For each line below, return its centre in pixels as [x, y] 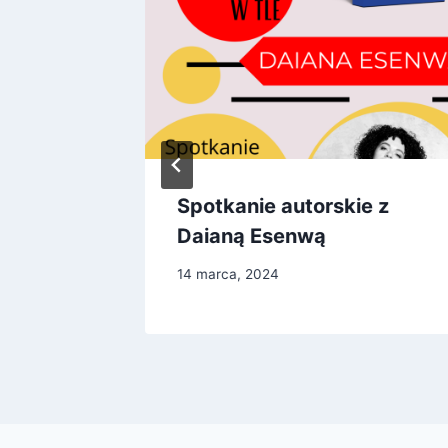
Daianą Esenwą [251, 235]
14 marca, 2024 [228, 274]
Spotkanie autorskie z [283, 205]
